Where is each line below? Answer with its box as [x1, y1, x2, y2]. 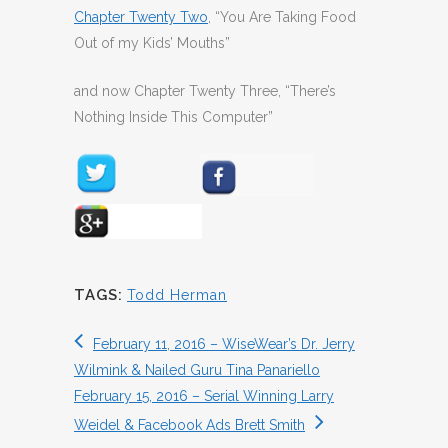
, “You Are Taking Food [208, 8, 356, 25]
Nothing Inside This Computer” [74, 108, 273, 125]
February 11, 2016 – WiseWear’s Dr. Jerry [93, 335, 355, 352]
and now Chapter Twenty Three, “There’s [74, 82, 336, 99]
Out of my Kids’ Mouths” [74, 34, 230, 51]
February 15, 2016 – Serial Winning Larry [74, 387, 334, 404]
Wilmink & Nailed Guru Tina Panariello [74, 361, 320, 378]
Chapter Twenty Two [74, 8, 208, 25]
